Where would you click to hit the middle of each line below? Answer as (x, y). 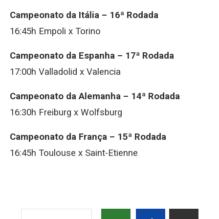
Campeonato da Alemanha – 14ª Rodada (95, 96)
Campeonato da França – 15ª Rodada (88, 137)
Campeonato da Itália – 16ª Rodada (84, 15)
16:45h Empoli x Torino (55, 31)
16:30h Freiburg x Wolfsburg (66, 112)
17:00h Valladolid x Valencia (65, 72)
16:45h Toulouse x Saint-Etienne (74, 153)
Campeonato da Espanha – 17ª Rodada (92, 56)
